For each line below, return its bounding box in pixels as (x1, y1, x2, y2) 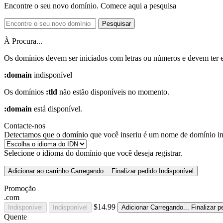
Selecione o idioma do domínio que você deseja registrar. (4, 148, 182, 157)
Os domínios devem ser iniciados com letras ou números (4, 53, 180, 62)
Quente (4, 212, 27, 221)
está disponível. (32, 104, 82, 113)
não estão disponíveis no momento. (57, 87, 169, 96)
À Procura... (4, 36, 42, 45)
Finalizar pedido (111, 167, 157, 175)
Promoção (4, 184, 36, 193)
